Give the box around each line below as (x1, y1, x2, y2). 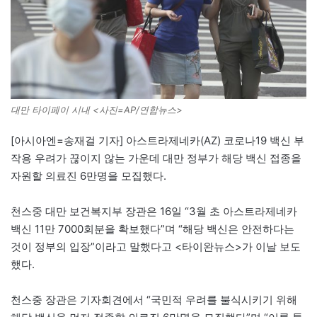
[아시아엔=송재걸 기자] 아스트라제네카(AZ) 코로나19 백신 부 (11, 133, 304, 147)
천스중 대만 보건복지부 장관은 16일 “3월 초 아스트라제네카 (11, 204, 297, 218)
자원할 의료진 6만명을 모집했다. (11, 168, 166, 183)
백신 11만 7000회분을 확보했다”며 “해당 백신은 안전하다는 (11, 221, 294, 236)
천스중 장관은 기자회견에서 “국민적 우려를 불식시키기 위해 (11, 292, 297, 306)
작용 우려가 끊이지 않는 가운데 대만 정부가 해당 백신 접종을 (11, 151, 301, 165)
